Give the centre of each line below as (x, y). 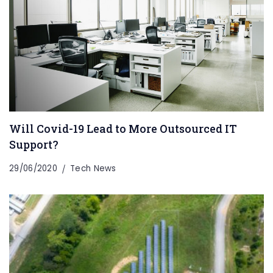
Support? (34, 145)
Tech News (93, 169)
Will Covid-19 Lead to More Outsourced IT (123, 129)
